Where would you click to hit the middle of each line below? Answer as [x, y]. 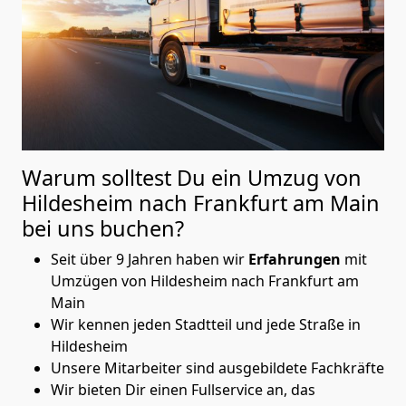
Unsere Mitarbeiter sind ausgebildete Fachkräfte [217, 367]
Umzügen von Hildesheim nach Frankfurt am [205, 280]
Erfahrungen [296, 259]
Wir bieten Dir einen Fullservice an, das [183, 389]
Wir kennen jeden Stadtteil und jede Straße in [206, 324]
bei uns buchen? [103, 228]
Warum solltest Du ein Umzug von [192, 177]
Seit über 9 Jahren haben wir [150, 259]
